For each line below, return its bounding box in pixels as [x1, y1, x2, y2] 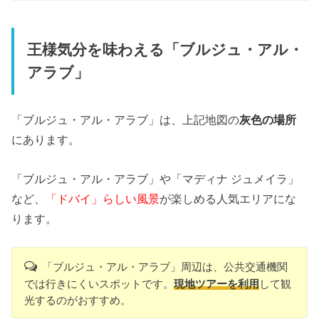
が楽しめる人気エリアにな [159, 192, 297, 205]
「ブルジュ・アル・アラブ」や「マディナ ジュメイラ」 [11, 172, 300, 185]
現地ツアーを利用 [174, 278, 260, 291]
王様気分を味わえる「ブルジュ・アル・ [26, 41, 303, 58]
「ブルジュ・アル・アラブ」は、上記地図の [11, 113, 240, 127]
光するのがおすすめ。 [24, 294, 132, 307]
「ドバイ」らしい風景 [46, 192, 160, 205]
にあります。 [11, 133, 80, 147]
